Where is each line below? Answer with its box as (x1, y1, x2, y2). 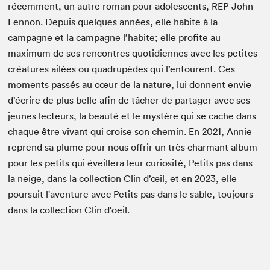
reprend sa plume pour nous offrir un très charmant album (8, 141, 258, 153)
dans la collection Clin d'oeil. (8, 204, 130, 216)
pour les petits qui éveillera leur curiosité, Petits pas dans (8, 157, 253, 169)
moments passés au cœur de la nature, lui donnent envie (8, 78, 252, 90)
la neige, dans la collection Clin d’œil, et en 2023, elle (8, 172, 237, 184)
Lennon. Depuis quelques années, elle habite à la (8, 16, 218, 28)
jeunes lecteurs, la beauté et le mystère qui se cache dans (8, 110, 257, 122)
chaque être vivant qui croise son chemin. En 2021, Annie (8, 125, 253, 137)
